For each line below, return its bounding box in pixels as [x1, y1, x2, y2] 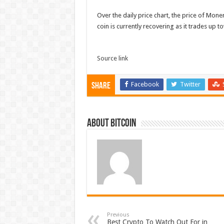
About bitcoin [86, 118, 136, 129]
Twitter [179, 80, 200, 88]
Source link [96, 54, 128, 62]
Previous [106, 211, 129, 218]
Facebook [130, 80, 159, 88]
